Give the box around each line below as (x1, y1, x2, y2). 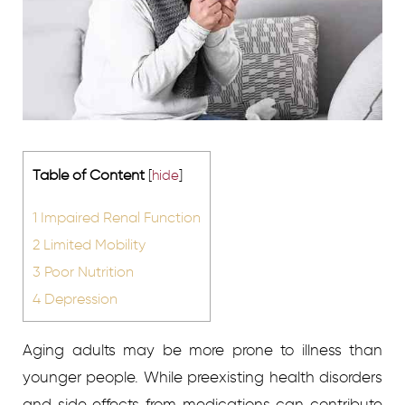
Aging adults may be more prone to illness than (23, 341, 382, 360)
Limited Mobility (40, 235, 146, 254)
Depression (41, 289, 118, 308)
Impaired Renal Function (37, 208, 201, 227)
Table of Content (33, 165, 145, 184)
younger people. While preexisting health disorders (23, 368, 382, 387)
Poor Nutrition (41, 262, 134, 281)
